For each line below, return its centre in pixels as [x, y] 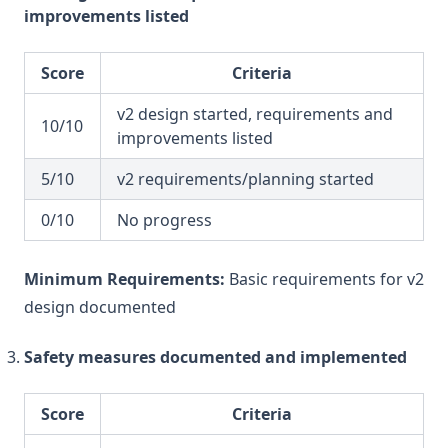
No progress [164, 220]
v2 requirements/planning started [245, 179]
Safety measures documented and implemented [215, 357]
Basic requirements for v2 [324, 279]
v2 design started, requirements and [255, 114]
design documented [100, 307]
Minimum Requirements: [124, 279]
